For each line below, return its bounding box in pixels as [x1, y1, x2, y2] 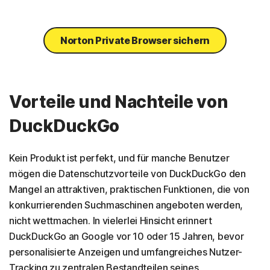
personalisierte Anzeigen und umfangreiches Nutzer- [9, 245, 243, 258]
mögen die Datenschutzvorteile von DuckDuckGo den [9, 167, 246, 180]
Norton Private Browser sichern [60, 34, 210, 46]
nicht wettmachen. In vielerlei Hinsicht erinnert [9, 214, 212, 227]
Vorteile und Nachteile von [9, 91, 228, 112]
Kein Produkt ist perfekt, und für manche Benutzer [9, 151, 230, 164]
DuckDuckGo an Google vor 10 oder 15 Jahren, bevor [9, 230, 244, 242]
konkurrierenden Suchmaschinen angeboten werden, [9, 198, 243, 211]
